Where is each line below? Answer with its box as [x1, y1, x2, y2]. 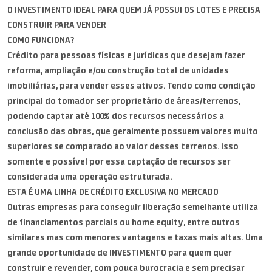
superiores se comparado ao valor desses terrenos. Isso [7, 141, 239, 152]
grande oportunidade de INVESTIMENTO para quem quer [7, 247, 232, 258]
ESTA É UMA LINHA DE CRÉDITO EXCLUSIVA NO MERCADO [7, 186, 219, 197]
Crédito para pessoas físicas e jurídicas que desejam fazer [7, 50, 245, 61]
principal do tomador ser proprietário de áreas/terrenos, [7, 95, 240, 106]
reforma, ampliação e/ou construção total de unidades [7, 65, 229, 76]
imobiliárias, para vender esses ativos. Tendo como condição [7, 80, 256, 91]
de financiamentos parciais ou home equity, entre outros [7, 217, 240, 228]
